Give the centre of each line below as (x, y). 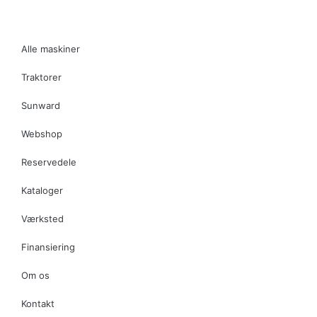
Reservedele (49, 162)
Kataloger (42, 191)
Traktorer (41, 77)
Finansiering (48, 247)
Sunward (41, 106)
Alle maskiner (51, 49)
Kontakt (38, 304)
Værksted (42, 219)
